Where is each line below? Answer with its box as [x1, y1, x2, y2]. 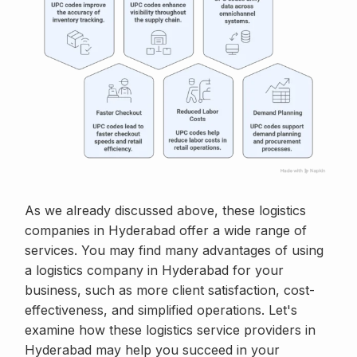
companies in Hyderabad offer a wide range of [25, 222, 307, 239]
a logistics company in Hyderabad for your [25, 262, 284, 279]
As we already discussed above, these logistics [25, 202, 306, 219]
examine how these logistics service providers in [25, 322, 316, 339]
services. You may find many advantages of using [25, 242, 324, 259]
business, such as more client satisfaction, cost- [25, 282, 315, 299]
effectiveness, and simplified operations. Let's [25, 302, 297, 319]
